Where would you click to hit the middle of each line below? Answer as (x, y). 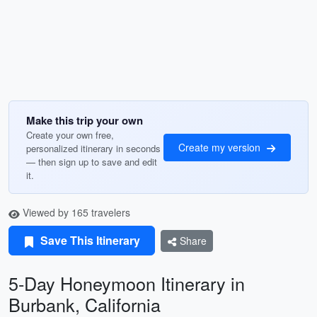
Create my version (221, 147)
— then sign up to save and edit (92, 162)
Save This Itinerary (89, 240)
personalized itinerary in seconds (93, 148)
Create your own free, (70, 135)
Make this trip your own (85, 120)
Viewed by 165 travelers (75, 212)
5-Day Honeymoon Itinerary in (127, 283)
